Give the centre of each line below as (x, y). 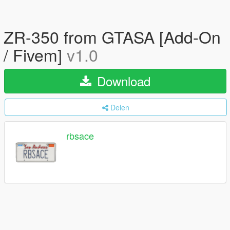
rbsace (80, 136)
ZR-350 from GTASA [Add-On (112, 36)
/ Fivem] (35, 54)
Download (122, 81)
